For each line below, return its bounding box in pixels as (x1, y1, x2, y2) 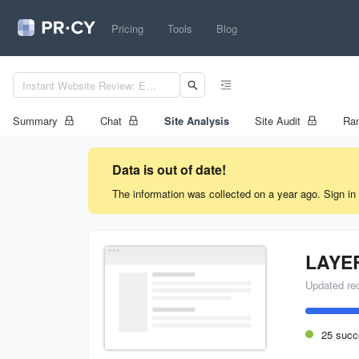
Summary (13, 113, 58, 128)
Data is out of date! (112, 160, 226, 179)
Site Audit (255, 113, 301, 128)
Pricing (111, 20, 143, 36)
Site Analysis (164, 113, 229, 128)
